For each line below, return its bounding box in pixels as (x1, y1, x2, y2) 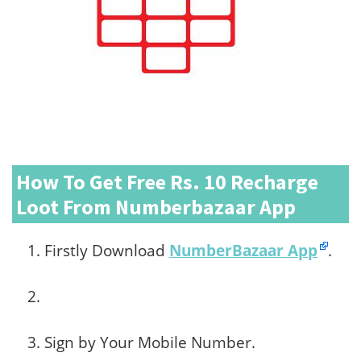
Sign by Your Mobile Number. (44, 332, 255, 353)
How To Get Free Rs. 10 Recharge (16, 168, 318, 195)
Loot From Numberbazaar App (16, 193, 296, 220)
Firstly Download (44, 240, 169, 261)
